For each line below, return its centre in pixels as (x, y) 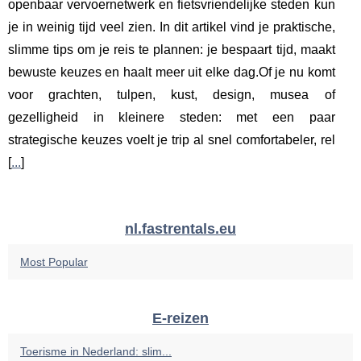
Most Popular (54, 262)
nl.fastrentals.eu (180, 229)
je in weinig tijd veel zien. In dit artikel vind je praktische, (172, 27)
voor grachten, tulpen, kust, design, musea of (172, 95)
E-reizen (180, 318)
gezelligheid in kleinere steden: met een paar (172, 117)
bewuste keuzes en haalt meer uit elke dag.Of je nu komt (172, 72)
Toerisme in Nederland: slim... (96, 351)
